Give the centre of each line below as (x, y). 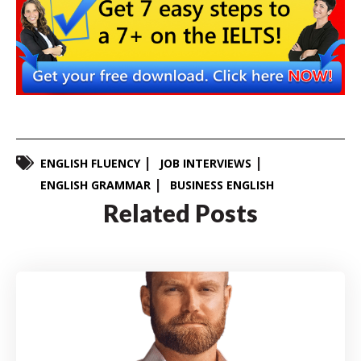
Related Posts (180, 212)
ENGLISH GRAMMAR (95, 185)
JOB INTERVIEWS (205, 163)
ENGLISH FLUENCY (90, 163)
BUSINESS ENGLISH (222, 185)
